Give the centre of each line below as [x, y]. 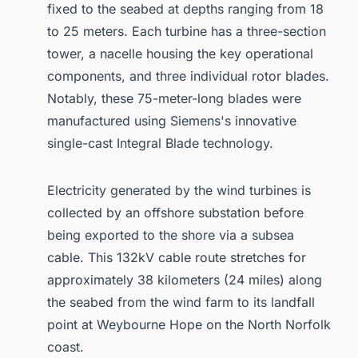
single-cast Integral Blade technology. [160, 143]
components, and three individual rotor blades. [188, 76]
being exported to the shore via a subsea [171, 235]
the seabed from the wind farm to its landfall [181, 302]
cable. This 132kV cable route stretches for [177, 258]
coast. [66, 347]
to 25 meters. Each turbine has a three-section [187, 31]
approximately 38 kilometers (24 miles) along [185, 280]
